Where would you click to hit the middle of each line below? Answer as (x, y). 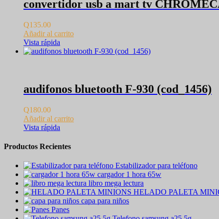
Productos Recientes (37, 146)
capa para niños (105, 201)
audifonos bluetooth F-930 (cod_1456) (118, 89)
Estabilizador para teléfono (156, 166)
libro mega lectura (116, 183)
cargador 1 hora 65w (129, 175)
